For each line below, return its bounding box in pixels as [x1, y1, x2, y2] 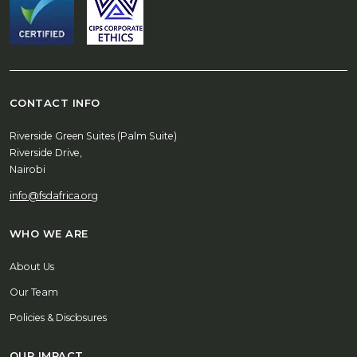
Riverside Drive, [10, 147, 83, 159]
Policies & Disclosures [10, 312, 108, 324]
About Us [10, 261, 54, 273]
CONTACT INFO [10, 96, 100, 109]
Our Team [10, 286, 58, 298]
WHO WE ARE [10, 227, 88, 240]
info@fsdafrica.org [10, 190, 99, 202]
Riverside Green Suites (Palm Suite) [10, 130, 177, 142]
